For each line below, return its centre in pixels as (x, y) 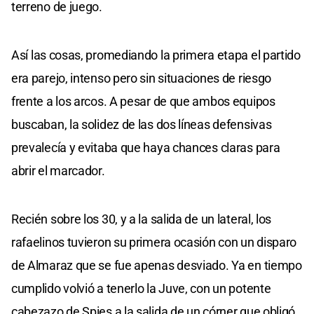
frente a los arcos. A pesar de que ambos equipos (143, 102)
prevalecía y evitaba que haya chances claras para (146, 148)
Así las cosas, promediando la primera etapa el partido (156, 55)
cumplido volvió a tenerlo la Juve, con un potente (141, 289)
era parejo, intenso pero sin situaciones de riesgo (142, 78)
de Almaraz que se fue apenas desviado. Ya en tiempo (157, 266)
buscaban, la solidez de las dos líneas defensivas (142, 125)
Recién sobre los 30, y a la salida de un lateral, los (142, 219)
